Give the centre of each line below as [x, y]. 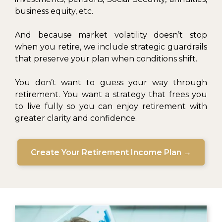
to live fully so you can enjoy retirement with [111, 107]
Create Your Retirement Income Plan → [111, 153]
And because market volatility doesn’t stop [111, 35]
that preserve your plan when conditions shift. [106, 59]
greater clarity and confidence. [76, 118]
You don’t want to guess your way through [111, 83]
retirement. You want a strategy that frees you [111, 95]
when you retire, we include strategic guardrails [111, 47]
